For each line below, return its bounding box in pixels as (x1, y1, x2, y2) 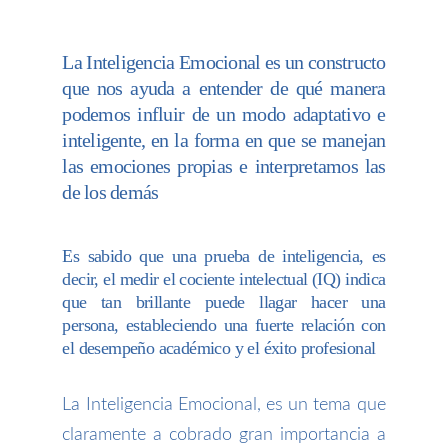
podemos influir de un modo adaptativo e (62, 102, 386, 125)
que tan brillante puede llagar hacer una (62, 291, 386, 312)
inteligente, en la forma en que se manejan (62, 128, 386, 151)
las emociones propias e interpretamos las (62, 154, 386, 177)
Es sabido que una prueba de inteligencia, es (62, 245, 386, 266)
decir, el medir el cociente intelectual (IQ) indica (62, 268, 386, 289)
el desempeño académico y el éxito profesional (62, 337, 376, 358)
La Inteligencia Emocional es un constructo (62, 50, 386, 73)
